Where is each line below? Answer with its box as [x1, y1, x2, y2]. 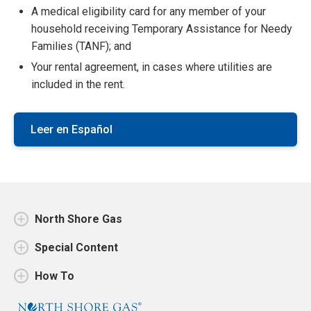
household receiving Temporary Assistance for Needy [31, 22, 292, 35]
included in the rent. [31, 78, 125, 91]
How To [35, 269, 74, 283]
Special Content [35, 241, 118, 254]
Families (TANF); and [31, 40, 131, 53]
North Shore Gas [35, 212, 122, 226]
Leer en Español [31, 123, 112, 136]
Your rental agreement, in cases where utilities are [31, 60, 272, 74]
